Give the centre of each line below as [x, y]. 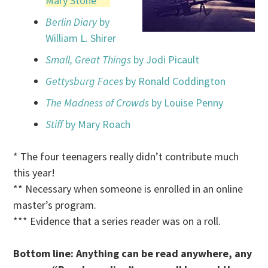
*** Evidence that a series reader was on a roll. [117, 221]
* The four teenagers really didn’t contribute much [126, 157]
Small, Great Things [89, 60]
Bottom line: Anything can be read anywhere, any [133, 254]
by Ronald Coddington [175, 81]
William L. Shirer [81, 38]
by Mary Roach [97, 124]
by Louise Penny [186, 103]
